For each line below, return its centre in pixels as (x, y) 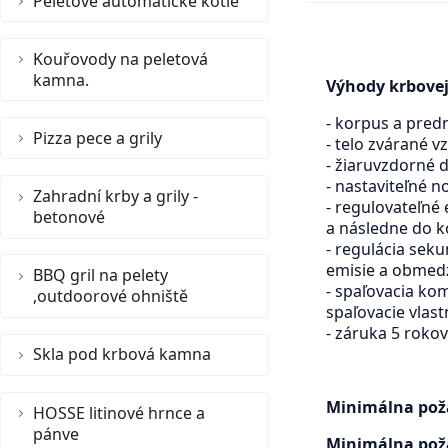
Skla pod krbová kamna (122, 354)
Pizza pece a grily (97, 137)
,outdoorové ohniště (110, 295)
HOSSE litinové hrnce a (119, 412)
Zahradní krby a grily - (115, 195)
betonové (69, 216)
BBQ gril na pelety (100, 274)
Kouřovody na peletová (120, 58)
